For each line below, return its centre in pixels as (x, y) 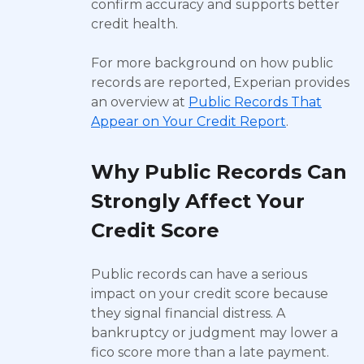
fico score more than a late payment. (210, 352)
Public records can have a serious (199, 274)
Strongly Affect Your (198, 201)
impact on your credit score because (210, 294)
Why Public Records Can (219, 172)
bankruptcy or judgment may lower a (214, 333)
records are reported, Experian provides (220, 82)
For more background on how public (212, 63)
